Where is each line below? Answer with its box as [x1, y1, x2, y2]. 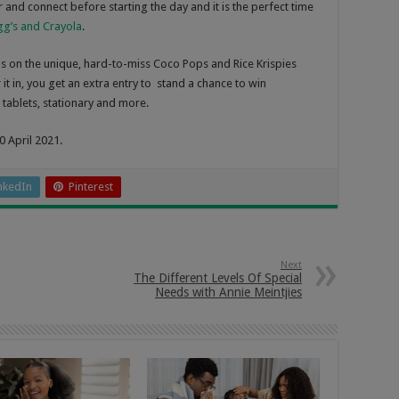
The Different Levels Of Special [134, 271, 302, 286]
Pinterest [69, 180, 113, 194]
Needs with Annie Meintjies [155, 285, 302, 300]
